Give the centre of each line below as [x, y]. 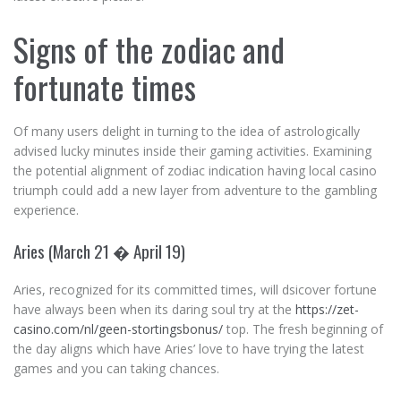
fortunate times [105, 86]
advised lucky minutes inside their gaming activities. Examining [192, 151]
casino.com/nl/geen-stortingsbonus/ [118, 329]
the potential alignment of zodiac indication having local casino [195, 171]
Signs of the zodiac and [149, 49]
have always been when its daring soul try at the [154, 309]
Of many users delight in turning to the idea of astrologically [187, 131]
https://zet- [327, 309]
